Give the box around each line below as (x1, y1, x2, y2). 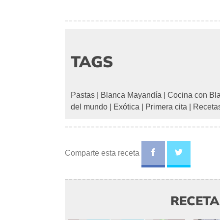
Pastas (71, 91, 95, 100)
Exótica (113, 103, 139, 111)
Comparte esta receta (65, 149, 141, 158)
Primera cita (145, 103, 187, 111)
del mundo (71, 103, 108, 111)
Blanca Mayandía (101, 91, 162, 100)
